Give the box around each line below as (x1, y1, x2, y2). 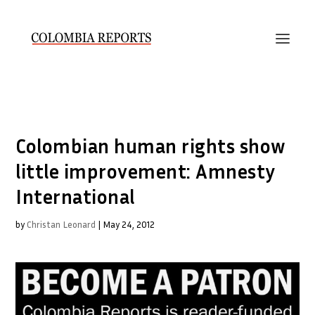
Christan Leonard (27, 219, 96, 230)
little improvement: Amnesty (15, 160, 276, 183)
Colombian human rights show (15, 134, 286, 157)
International (15, 185, 135, 208)
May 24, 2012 (103, 219, 155, 230)
